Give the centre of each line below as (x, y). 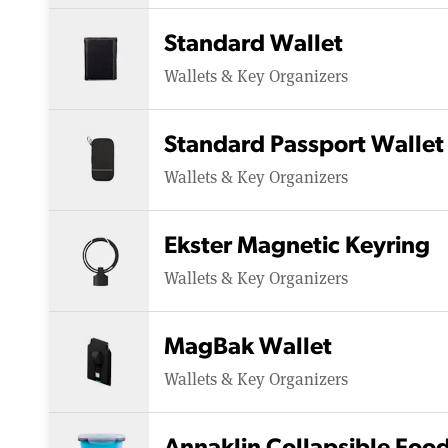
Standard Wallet (253, 44)
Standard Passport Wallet (304, 145)
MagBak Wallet (248, 347)
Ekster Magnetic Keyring (297, 246)
